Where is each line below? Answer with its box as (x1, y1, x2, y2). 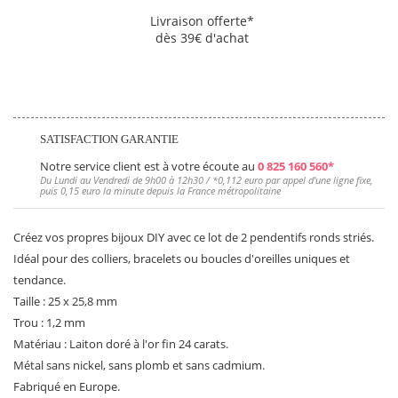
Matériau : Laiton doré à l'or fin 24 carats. (13, 335, 228, 352)
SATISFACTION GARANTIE (40, 132, 179, 146)
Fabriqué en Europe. (13, 378, 120, 394)
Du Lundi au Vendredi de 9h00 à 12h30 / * (40, 172, 218, 187)
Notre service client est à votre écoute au (40, 157, 258, 174)
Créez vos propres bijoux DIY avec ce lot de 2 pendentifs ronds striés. (13, 228, 374, 245)
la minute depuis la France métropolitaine (100, 183, 281, 197)
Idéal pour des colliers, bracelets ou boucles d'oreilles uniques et (13, 250, 350, 267)
